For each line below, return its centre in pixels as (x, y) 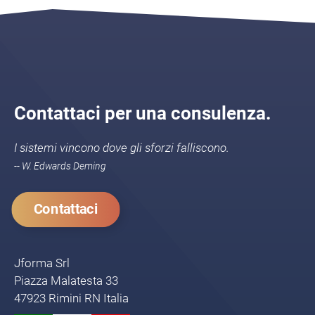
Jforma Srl (42, 263)
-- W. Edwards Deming (60, 166)
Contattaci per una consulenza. (143, 114)
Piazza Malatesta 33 (66, 280)
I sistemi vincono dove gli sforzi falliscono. (122, 148)
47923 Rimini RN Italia (71, 298)
